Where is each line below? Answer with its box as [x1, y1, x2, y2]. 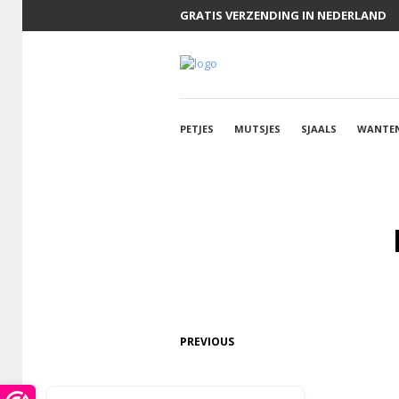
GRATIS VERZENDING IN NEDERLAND [180, 7, 387, 23]
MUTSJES [234, 121, 281, 135]
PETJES [180, 121, 214, 135]
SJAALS [301, 121, 337, 135]
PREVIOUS [180, 333, 234, 349]
